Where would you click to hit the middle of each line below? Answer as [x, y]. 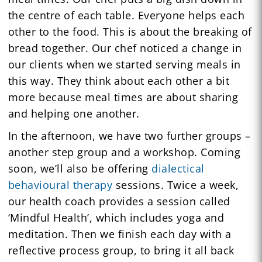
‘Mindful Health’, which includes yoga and [116, 217]
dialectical [178, 168]
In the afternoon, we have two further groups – [129, 135]
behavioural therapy [60, 185]
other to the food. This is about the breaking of [130, 31]
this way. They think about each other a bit [119, 80]
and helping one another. [74, 113]
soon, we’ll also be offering [80, 168]
